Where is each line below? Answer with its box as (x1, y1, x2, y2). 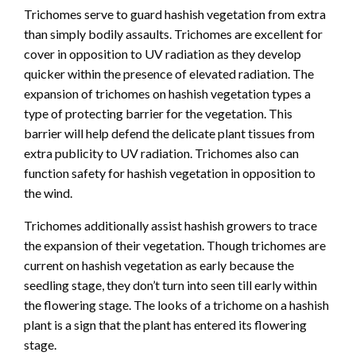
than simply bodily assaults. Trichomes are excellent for (24, 26, 323, 42)
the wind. (24, 185, 72, 201)
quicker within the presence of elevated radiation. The (24, 66, 314, 82)
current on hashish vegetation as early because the (24, 257, 294, 273)
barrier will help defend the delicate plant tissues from (24, 126, 315, 141)
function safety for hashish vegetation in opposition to (24, 165, 315, 181)
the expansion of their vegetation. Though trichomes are (24, 238, 326, 253)
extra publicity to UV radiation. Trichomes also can (24, 145, 299, 161)
